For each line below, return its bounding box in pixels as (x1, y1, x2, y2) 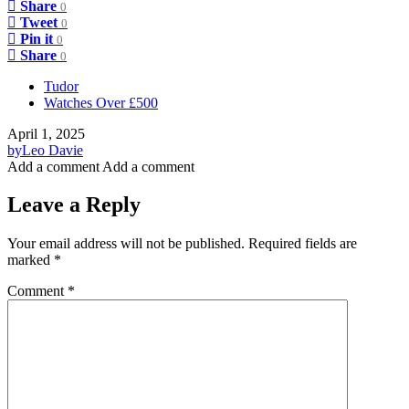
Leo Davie (22, 142, 83, 158)
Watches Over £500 (44, 94, 158, 110)
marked (7, 252, 54, 268)
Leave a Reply (7, 193, 141, 217)
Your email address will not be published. (7, 236, 245, 252)
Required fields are (248, 236, 357, 252)
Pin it (20, 30, 53, 47)
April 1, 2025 (7, 125, 85, 142)
